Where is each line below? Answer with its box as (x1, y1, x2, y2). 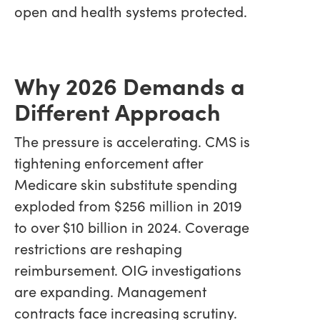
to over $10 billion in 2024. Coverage (14, 216, 249, 236)
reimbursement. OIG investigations (14, 259, 241, 279)
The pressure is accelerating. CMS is (14, 131, 250, 151)
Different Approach (14, 94, 221, 126)
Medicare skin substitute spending (14, 174, 237, 194)
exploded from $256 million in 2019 (14, 195, 242, 215)
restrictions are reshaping (14, 238, 182, 258)
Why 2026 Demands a (14, 69, 245, 101)
